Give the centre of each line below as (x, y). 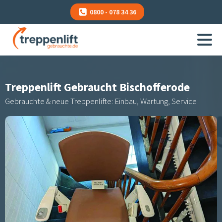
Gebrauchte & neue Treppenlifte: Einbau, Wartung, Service (101, 101)
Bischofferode (155, 87)
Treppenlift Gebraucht (62, 87)
